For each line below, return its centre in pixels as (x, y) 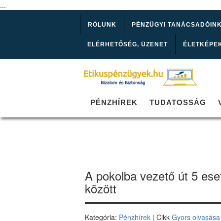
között (101, 188)
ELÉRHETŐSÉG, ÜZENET (128, 44)
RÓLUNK (102, 25)
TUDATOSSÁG (178, 103)
